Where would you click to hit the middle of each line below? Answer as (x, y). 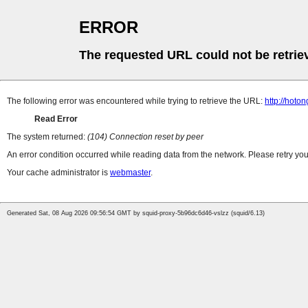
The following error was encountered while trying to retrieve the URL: (136, 101)
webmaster (130, 173)
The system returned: (47, 137)
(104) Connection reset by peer (145, 137)
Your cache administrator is (58, 173)
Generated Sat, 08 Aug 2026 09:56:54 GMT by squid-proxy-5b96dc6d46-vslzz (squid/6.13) (136, 213)
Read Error (56, 119)
